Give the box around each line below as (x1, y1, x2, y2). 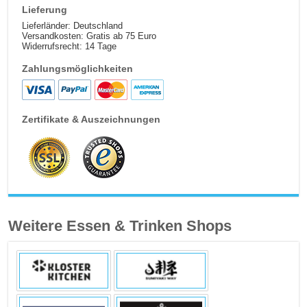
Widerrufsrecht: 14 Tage (22, 41, 117, 52)
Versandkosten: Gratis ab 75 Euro (22, 31, 157, 42)
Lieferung (22, 4, 68, 16)
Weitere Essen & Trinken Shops (8, 217, 232, 235)
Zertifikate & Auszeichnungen (22, 114, 161, 125)
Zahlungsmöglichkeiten (22, 63, 134, 75)
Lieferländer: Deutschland (22, 21, 123, 32)
